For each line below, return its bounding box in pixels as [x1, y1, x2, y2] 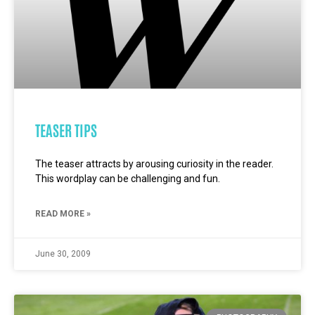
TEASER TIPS [35, 120, 97, 139]
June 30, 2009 [35, 249, 91, 259]
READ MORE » [35, 209, 91, 219]
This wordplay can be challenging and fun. [35, 173, 220, 184]
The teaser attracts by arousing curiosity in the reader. [35, 158, 274, 169]
